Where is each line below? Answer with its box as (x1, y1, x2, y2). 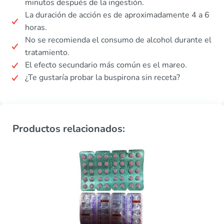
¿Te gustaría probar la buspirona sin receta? (25, 72, 180, 83)
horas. (25, 22, 47, 33)
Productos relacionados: (12, 122, 125, 135)
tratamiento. (25, 47, 69, 58)
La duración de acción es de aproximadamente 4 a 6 (25, 9, 209, 20)
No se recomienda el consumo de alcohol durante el (25, 34, 211, 45)
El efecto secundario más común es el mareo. (25, 59, 187, 70)
